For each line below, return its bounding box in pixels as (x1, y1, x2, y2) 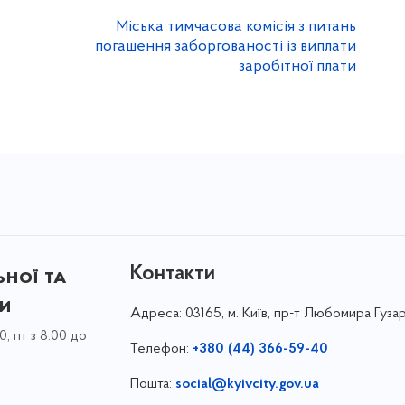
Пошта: (129, 377, 175, 391)
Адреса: (129, 306, 185, 321)
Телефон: (129, 342, 193, 356)
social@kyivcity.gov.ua (174, 377, 319, 391)
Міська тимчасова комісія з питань (116, 18, 356, 35)
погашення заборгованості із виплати (95, 38, 356, 55)
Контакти (129, 263, 215, 285)
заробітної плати (239, 58, 356, 75)
